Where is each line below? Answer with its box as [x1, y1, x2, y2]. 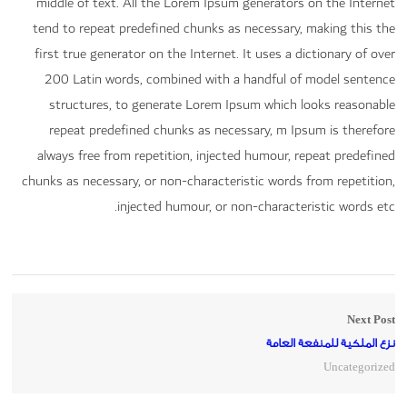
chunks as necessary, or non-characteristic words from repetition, [21, 169, 395, 194]
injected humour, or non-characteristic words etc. [116, 194, 395, 219]
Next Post [346, 313, 395, 326]
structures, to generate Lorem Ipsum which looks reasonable [48, 93, 395, 117]
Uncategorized [323, 361, 395, 373]
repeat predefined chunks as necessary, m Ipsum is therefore [48, 118, 395, 143]
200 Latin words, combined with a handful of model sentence [44, 67, 395, 92]
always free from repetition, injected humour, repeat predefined [36, 144, 395, 168]
